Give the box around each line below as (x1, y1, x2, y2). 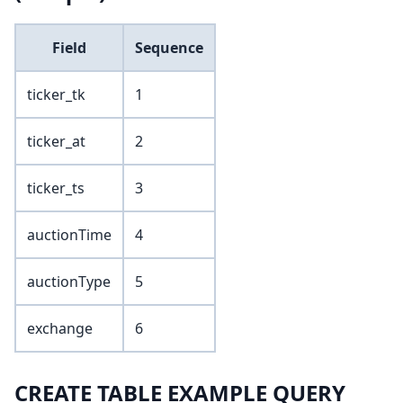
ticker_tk (27, 85, 85, 105)
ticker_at (27, 131, 85, 152)
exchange (27, 318, 93, 339)
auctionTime (27, 225, 112, 246)
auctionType (27, 272, 111, 292)
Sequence (135, 38, 203, 58)
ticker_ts (27, 178, 85, 199)
